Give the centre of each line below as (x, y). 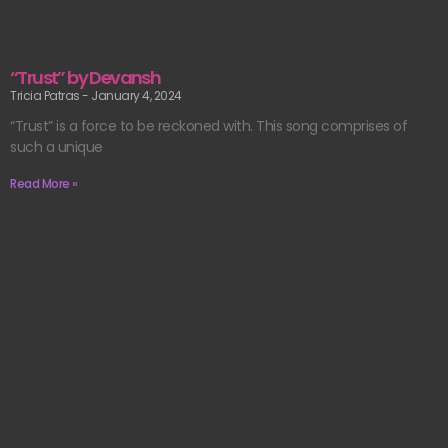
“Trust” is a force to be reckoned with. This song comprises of (208, 125)
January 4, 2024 (135, 95)
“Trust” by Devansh (85, 77)
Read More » (44, 183)
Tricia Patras (46, 95)
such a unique (56, 146)
